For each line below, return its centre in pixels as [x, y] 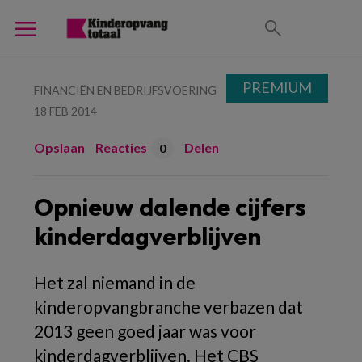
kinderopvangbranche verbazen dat [168, 307]
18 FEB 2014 [65, 111]
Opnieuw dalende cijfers [170, 207]
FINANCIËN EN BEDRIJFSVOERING [125, 90]
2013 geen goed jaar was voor [145, 331]
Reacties [121, 147]
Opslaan [59, 147]
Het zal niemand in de [115, 282]
